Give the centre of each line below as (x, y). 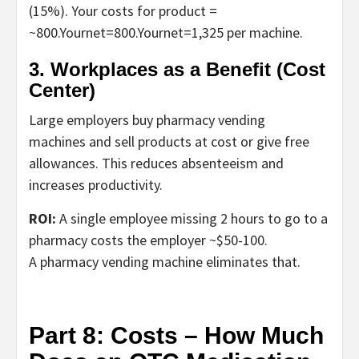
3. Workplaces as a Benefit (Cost (177, 69)
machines (57, 141)
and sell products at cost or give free (198, 141)
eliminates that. (252, 261)
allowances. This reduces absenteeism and (156, 163)
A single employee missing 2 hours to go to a (192, 218)
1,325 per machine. (247, 32)
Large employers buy (93, 119)
